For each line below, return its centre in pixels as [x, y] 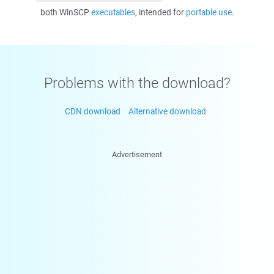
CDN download [93, 111]
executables [113, 12]
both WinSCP [65, 12]
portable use [209, 12]
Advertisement [137, 154]
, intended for [160, 12]
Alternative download [167, 111]
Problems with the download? [137, 83]
